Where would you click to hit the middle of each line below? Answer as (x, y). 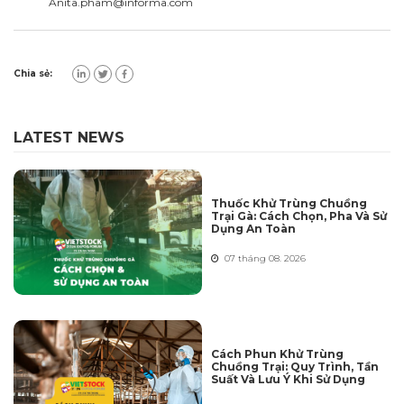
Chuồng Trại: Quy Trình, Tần (295, 367)
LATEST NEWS (69, 137)
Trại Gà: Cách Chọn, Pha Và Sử (299, 216)
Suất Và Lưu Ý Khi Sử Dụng (288, 380)
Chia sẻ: (33, 73)
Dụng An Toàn (253, 229)
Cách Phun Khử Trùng (277, 354)
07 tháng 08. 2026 (262, 259)
